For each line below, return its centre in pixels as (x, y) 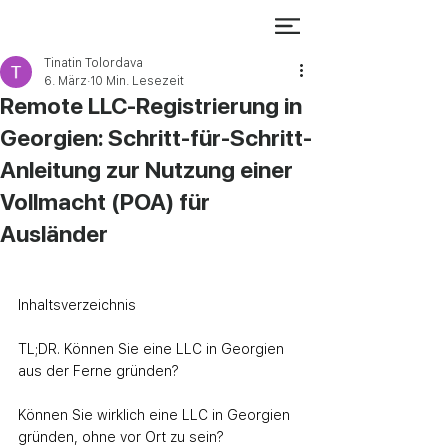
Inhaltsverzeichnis (77, 305)
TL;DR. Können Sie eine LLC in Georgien (153, 349)
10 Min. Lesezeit (137, 81)
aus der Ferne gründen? (98, 371)
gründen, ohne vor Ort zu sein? (121, 437)
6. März (65, 81)
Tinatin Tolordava (93, 63)
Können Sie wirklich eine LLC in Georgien (156, 415)
